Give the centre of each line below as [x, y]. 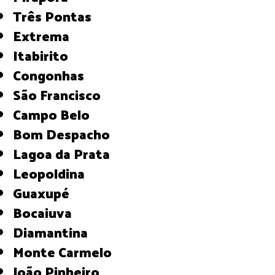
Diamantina [56, 232]
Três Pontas [57, 16]
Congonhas [53, 75]
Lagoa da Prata [66, 153]
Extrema [46, 35]
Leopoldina [53, 173]
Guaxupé [46, 192]
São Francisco [61, 94]
